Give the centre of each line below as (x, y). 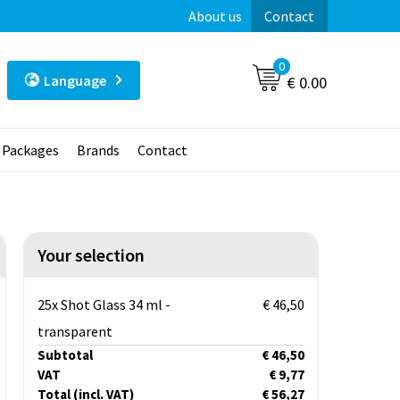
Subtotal (65, 355)
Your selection (91, 255)
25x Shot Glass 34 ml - (104, 305)
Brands (98, 150)
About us (215, 16)
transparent (75, 332)
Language (75, 80)
